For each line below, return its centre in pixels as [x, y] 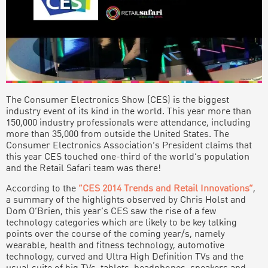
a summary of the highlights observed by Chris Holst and [126, 200]
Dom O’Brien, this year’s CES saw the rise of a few [111, 211]
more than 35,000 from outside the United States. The [118, 134]
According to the [42, 189]
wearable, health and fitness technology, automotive [115, 246]
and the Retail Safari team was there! [83, 168]
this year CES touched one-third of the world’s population [128, 157]
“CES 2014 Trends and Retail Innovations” [166, 189]
